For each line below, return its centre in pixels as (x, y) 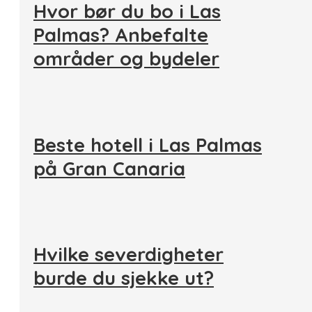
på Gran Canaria (109, 168)
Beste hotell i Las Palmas (148, 145)
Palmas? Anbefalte (121, 35)
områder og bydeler (126, 59)
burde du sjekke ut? (124, 278)
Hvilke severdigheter (128, 254)
